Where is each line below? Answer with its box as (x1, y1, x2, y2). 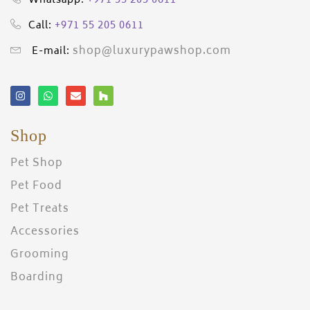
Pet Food (10, 176, 62, 196)
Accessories (10, 222, 80, 241)
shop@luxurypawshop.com (73, 42, 231, 61)
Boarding (10, 268, 63, 287)
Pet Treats (10, 199, 69, 219)
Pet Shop (10, 154, 63, 173)
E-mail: (29, 42, 70, 60)
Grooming (10, 245, 69, 264)
